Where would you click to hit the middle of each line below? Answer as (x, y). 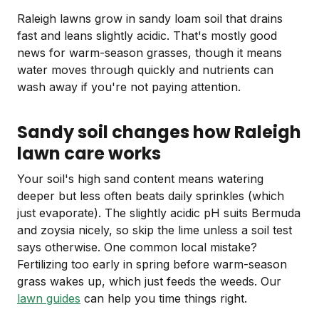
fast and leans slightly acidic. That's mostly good (147, 36)
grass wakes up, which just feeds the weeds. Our (149, 282)
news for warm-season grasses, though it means (150, 53)
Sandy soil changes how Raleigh (159, 132)
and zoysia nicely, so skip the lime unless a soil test (155, 230)
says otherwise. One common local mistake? (137, 247)
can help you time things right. (164, 299)
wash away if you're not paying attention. (129, 87)
